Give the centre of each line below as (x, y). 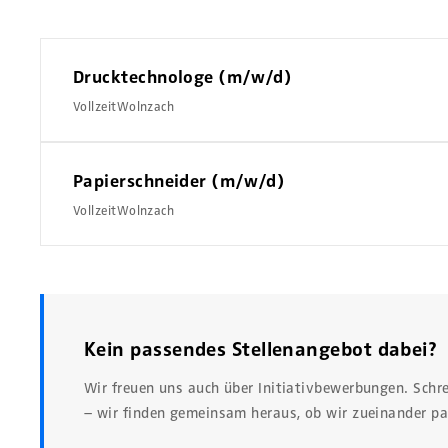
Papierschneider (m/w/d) (179, 181)
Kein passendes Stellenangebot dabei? (261, 350)
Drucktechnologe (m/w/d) (183, 77)
